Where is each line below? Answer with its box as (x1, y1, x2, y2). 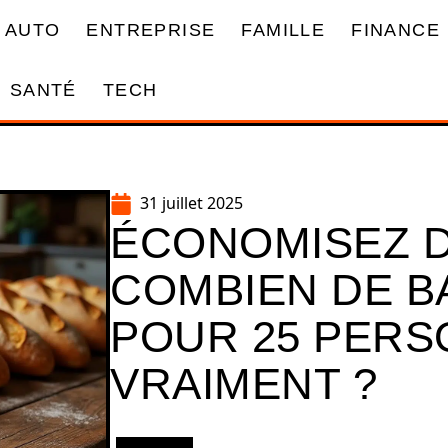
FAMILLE (241, 19, 326, 40)
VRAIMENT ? (110, 359, 377, 408)
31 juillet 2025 (140, 192, 243, 214)
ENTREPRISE (86, 19, 216, 40)
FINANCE (351, 19, 440, 40)
